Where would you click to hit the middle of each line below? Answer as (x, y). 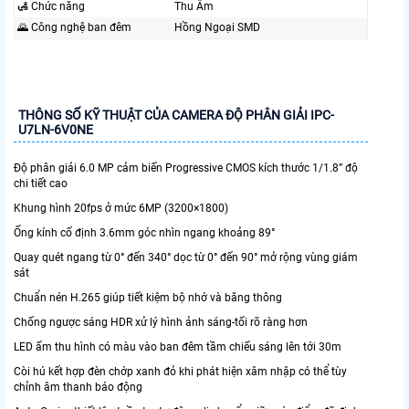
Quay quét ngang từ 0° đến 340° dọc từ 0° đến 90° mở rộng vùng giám (186, 258)
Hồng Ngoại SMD (217, 28)
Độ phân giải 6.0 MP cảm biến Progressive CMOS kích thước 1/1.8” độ (186, 168)
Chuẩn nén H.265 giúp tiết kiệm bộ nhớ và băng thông (148, 298)
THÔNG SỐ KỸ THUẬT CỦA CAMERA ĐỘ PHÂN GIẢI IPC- (176, 115)
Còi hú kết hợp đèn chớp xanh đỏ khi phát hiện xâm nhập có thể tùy (180, 372)
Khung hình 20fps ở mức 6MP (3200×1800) (121, 209)
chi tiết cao (41, 184)
